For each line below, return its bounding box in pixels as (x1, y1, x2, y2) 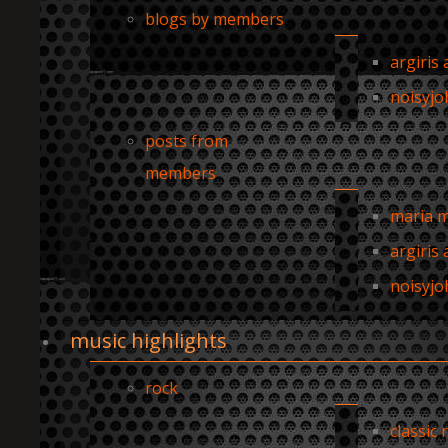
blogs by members (144, 8, 284, 30)
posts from (144, 130, 228, 152)
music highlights (69, 327, 227, 354)
